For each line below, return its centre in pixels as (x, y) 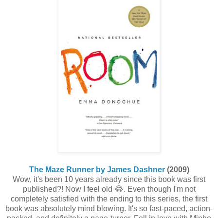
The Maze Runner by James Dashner (97, 170)
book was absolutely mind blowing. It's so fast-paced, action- (109, 209)
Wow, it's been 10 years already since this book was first (109, 180)
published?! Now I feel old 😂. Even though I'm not (109, 189)
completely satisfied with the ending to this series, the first (109, 199)
